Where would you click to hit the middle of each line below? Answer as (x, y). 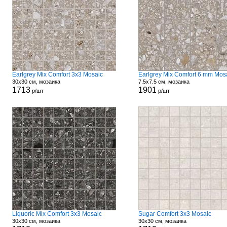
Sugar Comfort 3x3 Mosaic (175, 214)
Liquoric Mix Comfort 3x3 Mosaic (57, 214)
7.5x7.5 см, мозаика (164, 82)
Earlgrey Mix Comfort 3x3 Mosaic (57, 74)
